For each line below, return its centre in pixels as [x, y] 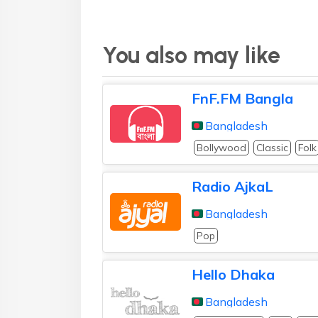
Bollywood [221, 147]
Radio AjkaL [232, 186]
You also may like [191, 55]
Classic [272, 147]
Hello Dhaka [233, 274]
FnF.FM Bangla [242, 98]
